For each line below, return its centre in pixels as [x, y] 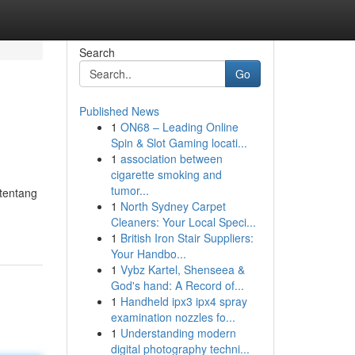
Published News [119, 111]
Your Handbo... [148, 254]
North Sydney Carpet [173, 206]
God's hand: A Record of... [177, 285]
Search [97, 52]
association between [171, 158]
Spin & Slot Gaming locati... [179, 143]
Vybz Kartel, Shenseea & [182, 269]
